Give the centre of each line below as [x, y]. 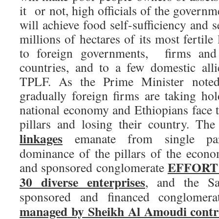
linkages [41, 138]
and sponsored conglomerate [94, 167]
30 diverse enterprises [82, 182]
